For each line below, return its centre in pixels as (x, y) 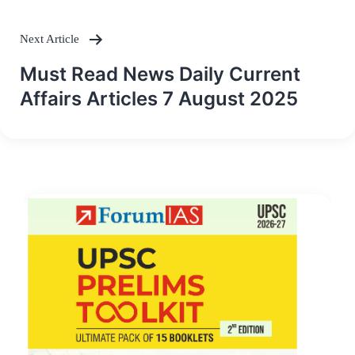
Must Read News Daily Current (160, 74)
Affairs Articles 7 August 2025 (159, 99)
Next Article (51, 39)
